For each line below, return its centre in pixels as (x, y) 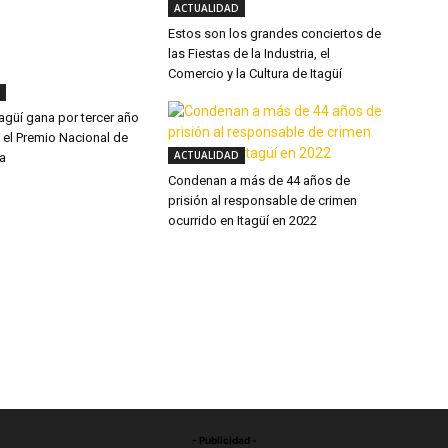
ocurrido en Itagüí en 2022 (242, 220)
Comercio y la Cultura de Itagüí (255, 73)
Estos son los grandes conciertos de (274, 33)
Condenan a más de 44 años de (259, 180)
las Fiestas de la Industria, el (249, 53)
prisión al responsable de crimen (262, 200)
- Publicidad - (224, 440)
